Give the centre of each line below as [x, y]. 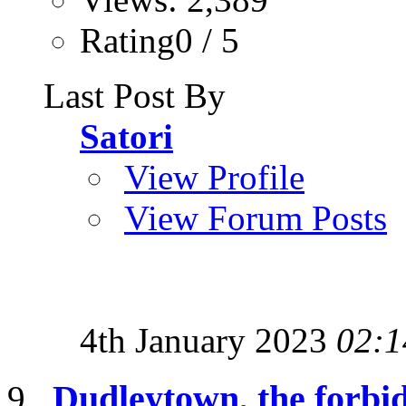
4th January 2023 [208, 340]
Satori [126, 136]
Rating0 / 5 [159, 40]
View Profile [214, 177]
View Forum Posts [256, 217]
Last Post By [135, 95]
